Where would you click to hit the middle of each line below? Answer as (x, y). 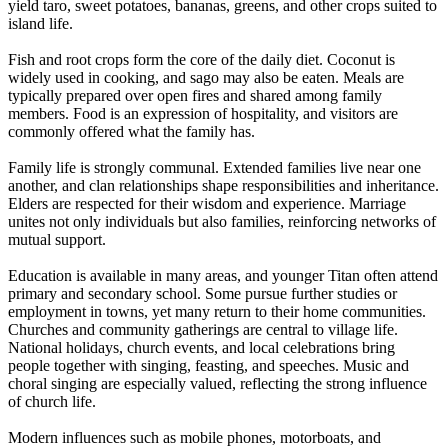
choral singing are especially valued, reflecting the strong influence (217, 383)
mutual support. (57, 239)
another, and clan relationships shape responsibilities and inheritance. (223, 185)
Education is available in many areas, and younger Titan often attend (223, 275)
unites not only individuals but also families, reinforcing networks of (222, 221)
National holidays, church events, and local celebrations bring (201, 347)
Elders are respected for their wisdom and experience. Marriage (207, 203)
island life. (40, 23)
